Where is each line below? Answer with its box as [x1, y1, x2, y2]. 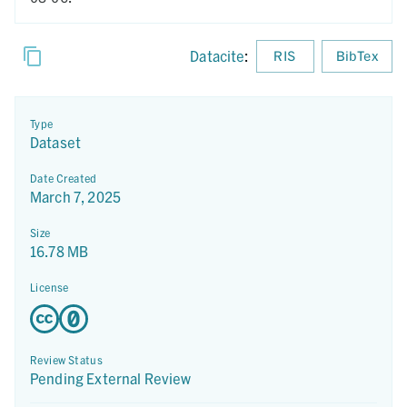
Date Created [30, 172, 97, 184]
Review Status [30, 353, 104, 366]
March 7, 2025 [30, 188, 121, 205]
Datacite [190, 47, 245, 65]
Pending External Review [30, 370, 192, 387]
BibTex [335, 48, 378, 64]
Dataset [30, 134, 82, 151]
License [30, 281, 69, 293]
